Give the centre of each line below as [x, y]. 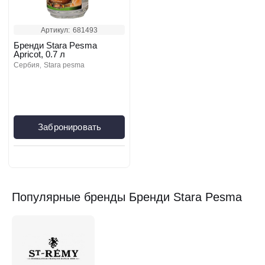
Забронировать [70, 127]
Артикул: [55, 30]
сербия [29, 65]
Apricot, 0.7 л [39, 54]
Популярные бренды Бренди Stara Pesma [127, 197]
